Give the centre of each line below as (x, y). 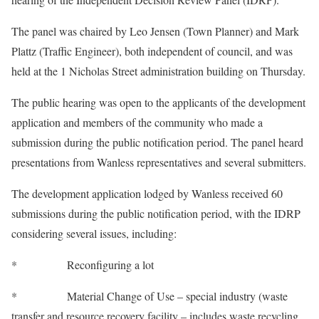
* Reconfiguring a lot (83, 265)
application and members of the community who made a (137, 122)
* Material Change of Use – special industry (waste (150, 296)
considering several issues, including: (94, 234)
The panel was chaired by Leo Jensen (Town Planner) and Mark (155, 31)
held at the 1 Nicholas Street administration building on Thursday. (158, 71)
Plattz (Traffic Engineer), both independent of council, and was (152, 51)
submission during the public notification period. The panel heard (157, 142)
